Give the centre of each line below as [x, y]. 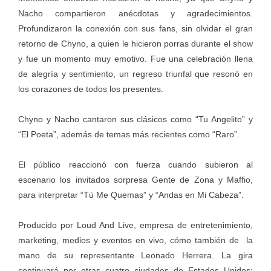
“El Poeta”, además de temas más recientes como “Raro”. [129, 134]
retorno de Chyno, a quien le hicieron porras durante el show [135, 43]
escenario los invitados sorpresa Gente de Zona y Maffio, [135, 179]
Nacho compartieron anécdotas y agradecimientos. [135, 13]
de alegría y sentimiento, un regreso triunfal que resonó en [135, 73]
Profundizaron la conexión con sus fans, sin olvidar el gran [135, 28]
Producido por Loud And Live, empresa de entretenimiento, [135, 225]
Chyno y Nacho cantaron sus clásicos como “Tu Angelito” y [135, 119]
